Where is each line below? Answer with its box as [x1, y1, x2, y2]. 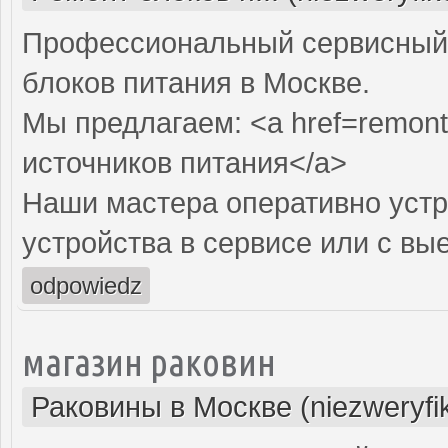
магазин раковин [22, 339, 276, 383]
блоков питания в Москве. [22, 66, 370, 99]
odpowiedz [30, 271, 142, 299]
